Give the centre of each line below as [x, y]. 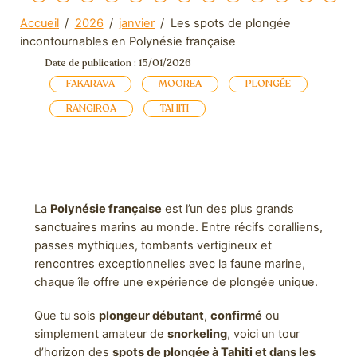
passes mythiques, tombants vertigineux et [153, 245]
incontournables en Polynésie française [128, 42]
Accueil [39, 24]
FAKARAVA [90, 84]
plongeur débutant [151, 315]
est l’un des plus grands [228, 208]
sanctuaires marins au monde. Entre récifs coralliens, [178, 227]
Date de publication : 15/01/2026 [118, 63]
